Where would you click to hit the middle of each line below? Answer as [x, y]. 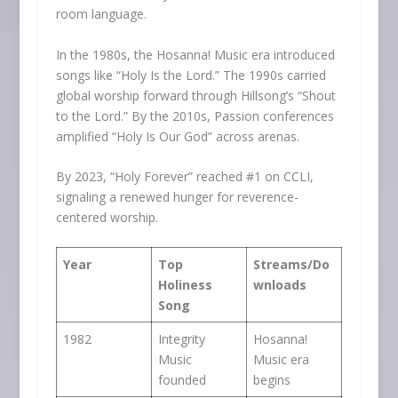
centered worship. [107, 217]
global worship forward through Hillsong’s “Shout [195, 95]
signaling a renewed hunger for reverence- [177, 196]
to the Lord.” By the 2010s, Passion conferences [195, 115]
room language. [101, 14]
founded [182, 380]
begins [271, 380]
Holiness [185, 285]
